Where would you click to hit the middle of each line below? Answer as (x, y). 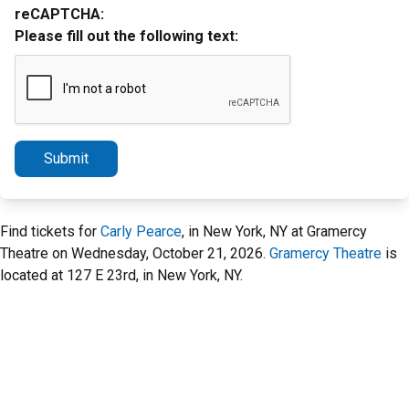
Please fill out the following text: (126, 36)
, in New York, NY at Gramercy (274, 231)
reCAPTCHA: (59, 14)
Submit (66, 158)
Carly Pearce (141, 231)
